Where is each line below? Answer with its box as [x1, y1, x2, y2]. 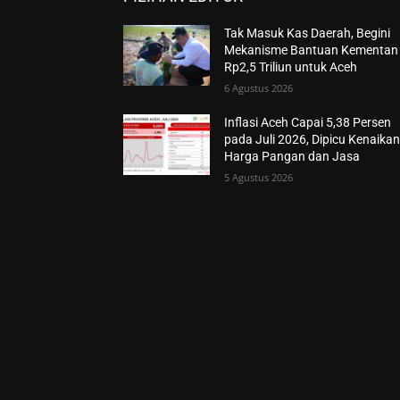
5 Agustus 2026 [224, 170, 294, 184]
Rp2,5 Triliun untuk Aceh [224, 59, 358, 74]
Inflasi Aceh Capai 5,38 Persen [224, 114, 392, 129]
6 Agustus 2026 [224, 80, 294, 95]
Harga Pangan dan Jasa [224, 148, 361, 163]
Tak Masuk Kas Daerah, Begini [224, 25, 391, 40]
